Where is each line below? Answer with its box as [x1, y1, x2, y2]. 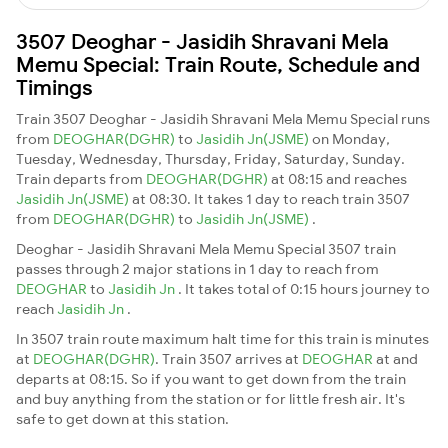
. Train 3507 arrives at [155, 349, 302, 368]
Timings [16, 73, 93, 100]
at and [376, 349, 418, 368]
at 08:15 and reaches [271, 169, 407, 188]
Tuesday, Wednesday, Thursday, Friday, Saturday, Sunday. [16, 149, 405, 168]
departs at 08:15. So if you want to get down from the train [16, 369, 406, 388]
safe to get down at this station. [16, 409, 229, 428]
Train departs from [16, 169, 146, 188]
